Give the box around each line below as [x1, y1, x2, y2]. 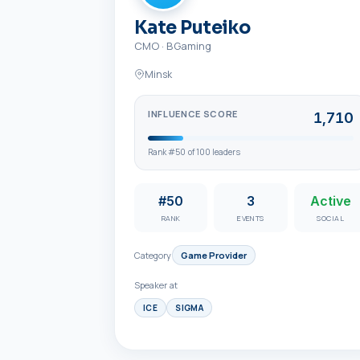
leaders [211, 146, 240, 157]
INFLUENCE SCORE [148, 108, 238, 120]
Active [309, 193, 352, 209]
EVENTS [237, 213, 264, 223]
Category [134, 249, 172, 261]
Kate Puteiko [134, 17, 251, 39]
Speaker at [134, 279, 178, 291]
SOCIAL [317, 213, 345, 223]
